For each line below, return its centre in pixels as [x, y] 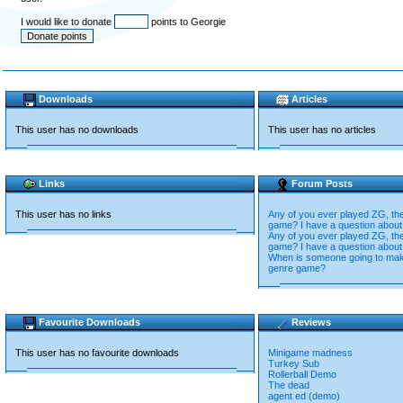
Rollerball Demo [302, 374]
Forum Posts [322, 184]
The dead [289, 385]
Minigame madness [310, 353]
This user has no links [63, 214]
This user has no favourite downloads [97, 353]
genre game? [297, 268]
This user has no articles [322, 130]
